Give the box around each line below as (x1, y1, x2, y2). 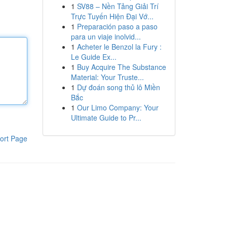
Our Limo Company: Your (77, 102, 159, 112)
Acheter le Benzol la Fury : (77, 42, 162, 52)
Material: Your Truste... (70, 72, 144, 82)
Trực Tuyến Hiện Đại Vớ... (70, 11, 154, 21)
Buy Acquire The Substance (77, 62, 166, 72)
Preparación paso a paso (77, 21, 158, 31)
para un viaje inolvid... (70, 31, 141, 42)
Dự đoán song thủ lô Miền (77, 82, 160, 92)
